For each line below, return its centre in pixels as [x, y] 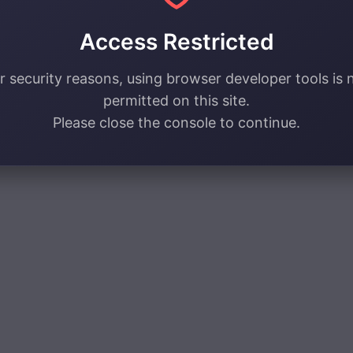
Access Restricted [176, 42]
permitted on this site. [176, 100]
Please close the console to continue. [176, 123]
